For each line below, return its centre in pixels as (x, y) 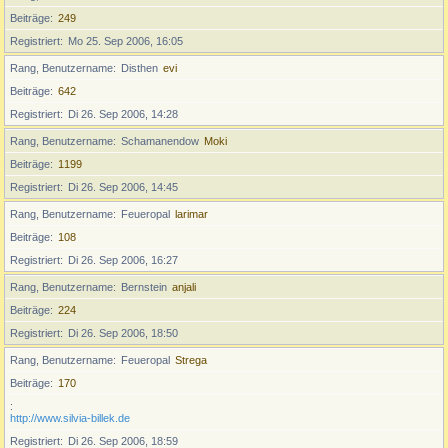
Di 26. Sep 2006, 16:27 (123, 260)
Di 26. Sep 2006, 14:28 (123, 114)
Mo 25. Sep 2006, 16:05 (125, 41)
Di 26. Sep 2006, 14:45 (123, 187)
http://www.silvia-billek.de (70, 418)
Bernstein (144, 287)
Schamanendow (160, 141)
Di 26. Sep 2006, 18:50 (123, 333)
